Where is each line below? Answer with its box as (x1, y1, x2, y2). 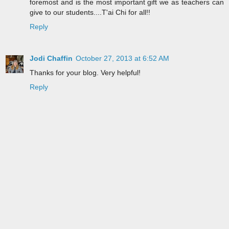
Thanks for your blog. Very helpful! (30, 68, 141, 77)
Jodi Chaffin (30, 54, 73, 63)
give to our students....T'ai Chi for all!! (30, 8, 150, 17)
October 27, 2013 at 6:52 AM (76, 54, 169, 63)
